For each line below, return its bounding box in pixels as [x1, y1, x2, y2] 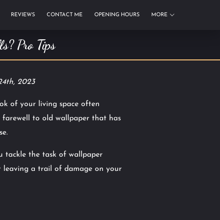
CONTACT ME [47, 12, 82, 18]
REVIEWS [11, 12, 35, 18]
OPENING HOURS [94, 12, 139, 18]
